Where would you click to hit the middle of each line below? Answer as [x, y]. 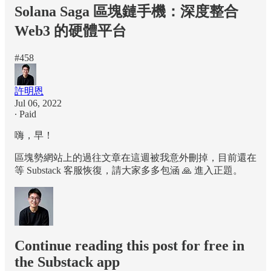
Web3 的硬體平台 [70, 31]
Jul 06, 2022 [38, 103]
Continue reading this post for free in [129, 245]
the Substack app [67, 262]
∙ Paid [25, 114]
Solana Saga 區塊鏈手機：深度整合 [126, 11]
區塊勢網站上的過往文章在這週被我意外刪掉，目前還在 [135, 157]
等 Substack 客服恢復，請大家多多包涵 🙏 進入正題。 [129, 170]
